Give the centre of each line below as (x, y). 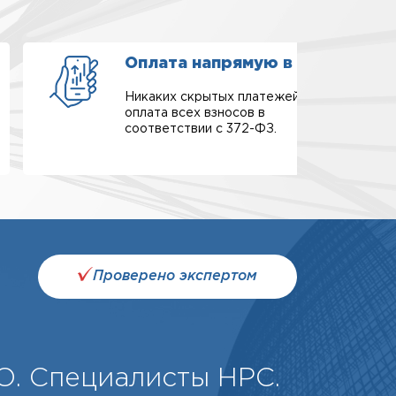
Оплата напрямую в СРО (228, 64)
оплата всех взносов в (195, 113)
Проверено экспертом (175, 276)
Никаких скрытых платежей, (213, 97)
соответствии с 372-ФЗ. (201, 129)
